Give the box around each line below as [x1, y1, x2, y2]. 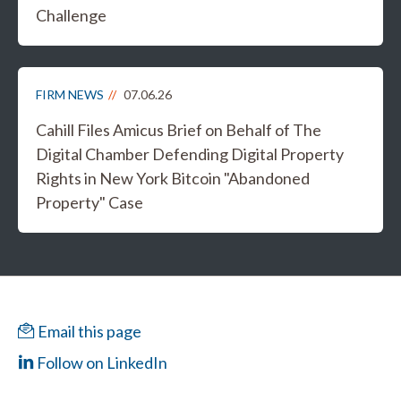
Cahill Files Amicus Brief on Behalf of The [36, 120, 321, 141]
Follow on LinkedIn [34, 353, 167, 373]
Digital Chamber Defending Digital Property [36, 144, 344, 165]
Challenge [36, 5, 107, 26]
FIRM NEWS [36, 87, 104, 103]
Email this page [35, 321, 141, 342]
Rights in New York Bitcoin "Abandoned [36, 168, 310, 189]
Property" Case [36, 192, 143, 213]
